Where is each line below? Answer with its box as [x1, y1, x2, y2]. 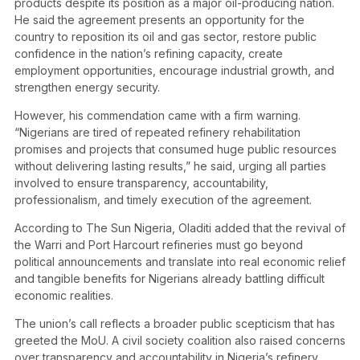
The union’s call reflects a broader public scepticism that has [14, 317, 335, 331]
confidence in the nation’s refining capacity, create [14, 47, 283, 61]
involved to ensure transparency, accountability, [14, 176, 268, 190]
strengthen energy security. [14, 80, 160, 95]
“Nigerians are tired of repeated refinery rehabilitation [14, 125, 301, 140]
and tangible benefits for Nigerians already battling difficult [14, 272, 325, 286]
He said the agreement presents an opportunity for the [14, 13, 305, 27]
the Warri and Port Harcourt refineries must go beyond [14, 238, 303, 252]
